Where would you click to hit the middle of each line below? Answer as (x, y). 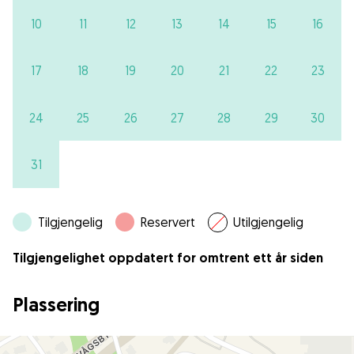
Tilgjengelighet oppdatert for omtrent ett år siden (168, 258)
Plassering (56, 305)
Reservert (168, 222)
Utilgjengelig (268, 222)
